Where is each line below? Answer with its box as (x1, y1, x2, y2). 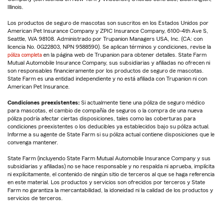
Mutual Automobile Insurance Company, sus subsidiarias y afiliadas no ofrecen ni (7, 59, 210, 66)
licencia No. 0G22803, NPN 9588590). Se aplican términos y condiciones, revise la (7, 43, 211, 50)
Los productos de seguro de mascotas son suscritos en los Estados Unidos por (7, 19, 209, 26)
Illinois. (7, 3, 23, 10)
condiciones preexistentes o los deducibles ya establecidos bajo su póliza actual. (7, 123, 210, 129)
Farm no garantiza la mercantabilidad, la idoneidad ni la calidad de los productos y (7, 187, 213, 193)
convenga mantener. (7, 139, 58, 145)
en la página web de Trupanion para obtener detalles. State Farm (42, 51, 207, 58)
